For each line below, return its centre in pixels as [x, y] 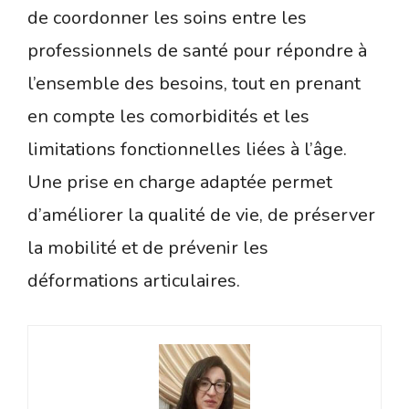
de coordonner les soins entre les [167, 18]
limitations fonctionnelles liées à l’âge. [187, 150]
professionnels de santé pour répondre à [197, 51]
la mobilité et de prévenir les [148, 248]
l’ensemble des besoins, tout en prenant [194, 84]
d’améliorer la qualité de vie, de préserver [201, 215]
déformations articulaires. [134, 281]
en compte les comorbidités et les [168, 117]
